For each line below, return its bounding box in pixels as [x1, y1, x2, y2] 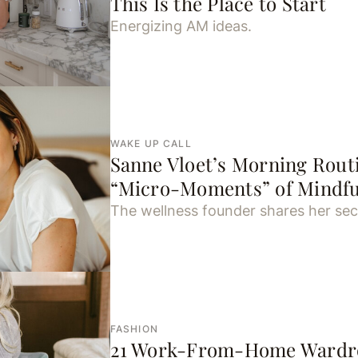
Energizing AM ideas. [109, 17, 252, 34]
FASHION [109, 322, 158, 335]
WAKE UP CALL [109, 137, 192, 150]
